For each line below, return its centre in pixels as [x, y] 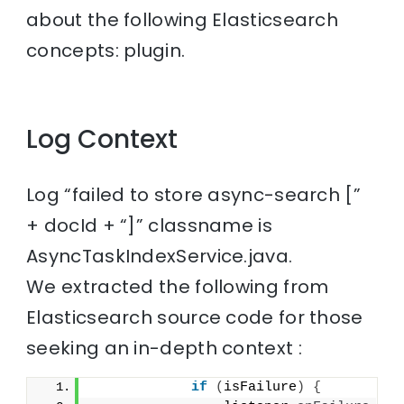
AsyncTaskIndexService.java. [160, 257]
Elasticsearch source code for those [195, 318]
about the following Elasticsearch [183, 19]
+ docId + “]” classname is [149, 226]
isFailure [261, 388]
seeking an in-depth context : [164, 349]
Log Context [102, 139]
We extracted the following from [178, 287]
